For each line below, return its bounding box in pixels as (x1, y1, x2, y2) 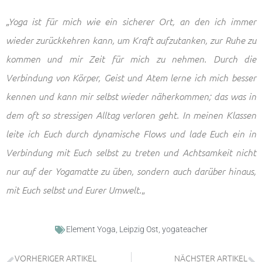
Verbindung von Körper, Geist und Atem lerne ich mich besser (6, 71, 256, 83)
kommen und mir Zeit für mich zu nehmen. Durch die (6, 52, 256, 64)
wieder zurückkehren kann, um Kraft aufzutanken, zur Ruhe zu (6, 33, 256, 46)
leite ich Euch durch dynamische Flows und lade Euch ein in (6, 127, 256, 139)
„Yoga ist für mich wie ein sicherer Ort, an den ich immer (6, 15, 256, 27)
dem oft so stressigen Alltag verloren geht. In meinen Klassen (6, 108, 256, 120)
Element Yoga (65, 225, 116, 235)
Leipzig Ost (119, 225, 158, 235)
